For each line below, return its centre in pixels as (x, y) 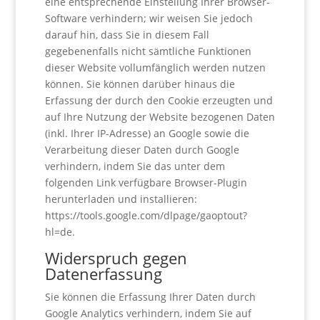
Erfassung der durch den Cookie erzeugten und (159, 100)
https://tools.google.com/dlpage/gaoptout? (146, 215)
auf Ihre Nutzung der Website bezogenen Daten (160, 117)
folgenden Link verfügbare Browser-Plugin (146, 182)
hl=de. (60, 232)
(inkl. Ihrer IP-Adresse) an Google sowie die (147, 133)
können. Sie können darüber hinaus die (140, 84)
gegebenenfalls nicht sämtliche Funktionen (148, 51)
